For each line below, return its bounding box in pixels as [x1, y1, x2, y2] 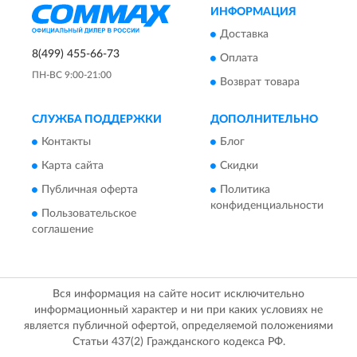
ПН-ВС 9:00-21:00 [32, 69, 112, 80]
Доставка [220, 29, 269, 41]
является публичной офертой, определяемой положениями [24, 320, 333, 332]
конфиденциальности [210, 200, 324, 212]
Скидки [220, 160, 258, 172]
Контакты [41, 136, 91, 148]
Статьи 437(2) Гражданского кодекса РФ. [72, 336, 285, 348]
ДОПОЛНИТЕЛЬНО [210, 114, 318, 126]
